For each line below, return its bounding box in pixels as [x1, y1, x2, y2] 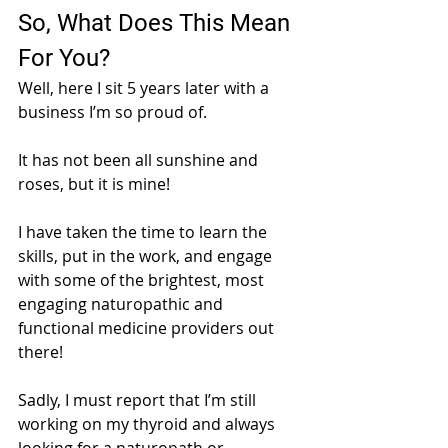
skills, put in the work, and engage [18, 245, 276, 268]
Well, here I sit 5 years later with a [18, 77, 273, 100]
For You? [18, 44, 110, 73]
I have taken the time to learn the [18, 221, 271, 244]
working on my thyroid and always [18, 413, 279, 436]
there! [18, 341, 67, 364]
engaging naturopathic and [18, 293, 227, 316]
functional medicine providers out [18, 317, 278, 340]
